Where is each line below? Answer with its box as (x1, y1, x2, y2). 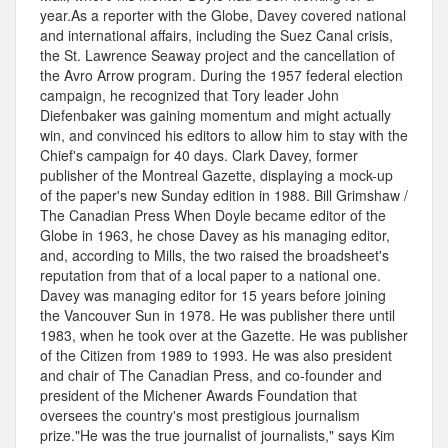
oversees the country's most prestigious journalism (40, 405, 360, 426)
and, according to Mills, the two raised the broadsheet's (40, 245, 389, 266)
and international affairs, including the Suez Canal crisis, (40, 25, 393, 46)
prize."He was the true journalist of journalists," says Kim (40, 425, 395, 446)
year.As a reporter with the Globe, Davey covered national (40, 5, 406, 26)
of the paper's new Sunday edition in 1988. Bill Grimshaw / (40, 185, 408, 206)
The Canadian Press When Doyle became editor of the (40, 205, 386, 226)
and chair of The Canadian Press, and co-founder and (40, 365, 382, 386)
